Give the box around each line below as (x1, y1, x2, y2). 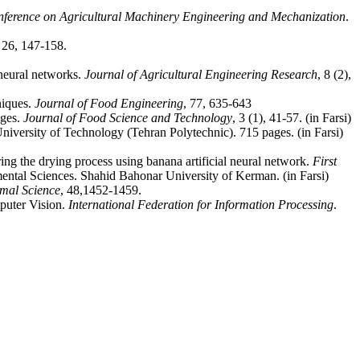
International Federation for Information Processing (68, 198, 333, 212)
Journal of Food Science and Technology (23, 111, 232, 125)
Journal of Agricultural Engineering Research (84, 67, 317, 82)
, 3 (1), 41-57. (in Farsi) (232, 111, 351, 125)
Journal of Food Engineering (35, 96, 183, 111)
